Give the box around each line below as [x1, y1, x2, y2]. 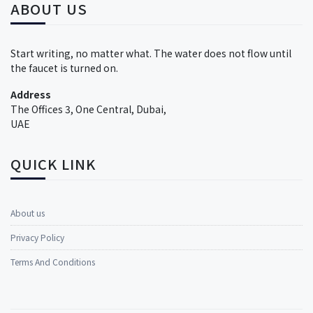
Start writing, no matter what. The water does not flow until [10, 46, 291, 60]
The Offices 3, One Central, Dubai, [10, 101, 166, 116]
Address [10, 87, 51, 101]
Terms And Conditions [10, 255, 95, 268]
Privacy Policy [10, 231, 64, 243]
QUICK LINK [10, 153, 96, 174]
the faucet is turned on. [10, 61, 118, 75]
